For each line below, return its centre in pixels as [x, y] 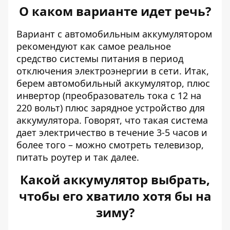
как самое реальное [124, 46]
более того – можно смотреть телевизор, [110, 145]
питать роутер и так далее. [78, 157]
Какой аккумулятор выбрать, [115, 179]
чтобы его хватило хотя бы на [115, 196]
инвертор [38, 95]
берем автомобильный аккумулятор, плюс [113, 83]
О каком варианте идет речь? [115, 11]
